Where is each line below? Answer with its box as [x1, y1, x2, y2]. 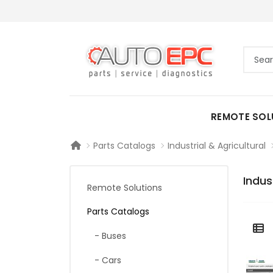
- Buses [87, 230, 126, 242]
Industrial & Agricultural [168, 140, 266, 152]
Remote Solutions [87, 182, 162, 194]
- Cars [87, 254, 121, 266]
